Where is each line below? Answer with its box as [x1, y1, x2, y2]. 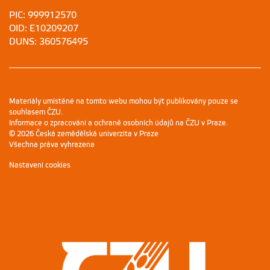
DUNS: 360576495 [9, 37, 88, 47]
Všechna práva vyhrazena [9, 140, 95, 149]
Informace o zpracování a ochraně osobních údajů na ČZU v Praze [9, 119, 226, 128]
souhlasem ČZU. [9, 108, 63, 117]
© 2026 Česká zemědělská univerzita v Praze [9, 130, 159, 139]
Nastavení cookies [9, 161, 71, 170]
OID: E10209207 [9, 24, 78, 34]
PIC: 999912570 [9, 10, 77, 20]
